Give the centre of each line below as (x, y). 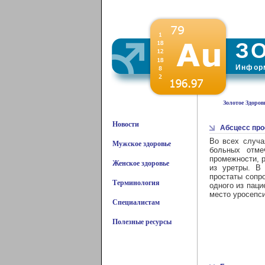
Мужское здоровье (141, 144)
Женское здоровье (140, 163)
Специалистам (136, 202)
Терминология (136, 183)
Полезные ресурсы (142, 222)
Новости (125, 124)
